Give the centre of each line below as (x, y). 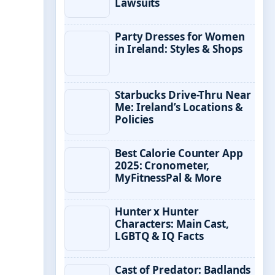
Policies (134, 119)
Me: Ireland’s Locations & (179, 107)
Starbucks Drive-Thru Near (183, 95)
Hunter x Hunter (157, 211)
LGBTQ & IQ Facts (159, 236)
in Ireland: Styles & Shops (179, 49)
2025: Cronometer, (162, 165)
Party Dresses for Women (180, 37)
